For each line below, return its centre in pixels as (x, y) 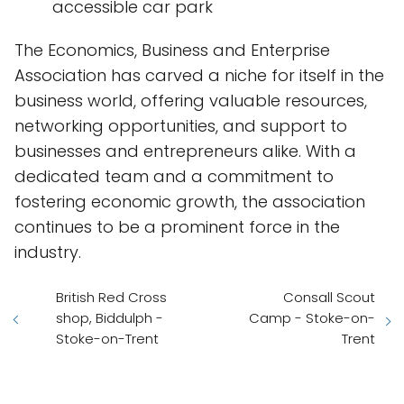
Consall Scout (329, 297)
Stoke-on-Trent (107, 339)
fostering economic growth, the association (190, 202)
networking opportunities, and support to (181, 126)
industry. (48, 252)
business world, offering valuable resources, (191, 101)
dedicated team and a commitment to (174, 176)
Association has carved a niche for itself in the (199, 75)
